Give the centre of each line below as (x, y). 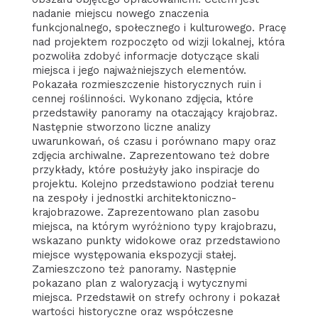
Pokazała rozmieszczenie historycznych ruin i (146, 84)
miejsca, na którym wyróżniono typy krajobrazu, (154, 226)
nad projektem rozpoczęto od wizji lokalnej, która (158, 42)
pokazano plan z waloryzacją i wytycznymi (139, 283)
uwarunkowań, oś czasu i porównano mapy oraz (154, 141)
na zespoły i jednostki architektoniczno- (134, 198)
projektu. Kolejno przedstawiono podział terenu (153, 183)
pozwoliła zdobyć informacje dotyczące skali (145, 56)
